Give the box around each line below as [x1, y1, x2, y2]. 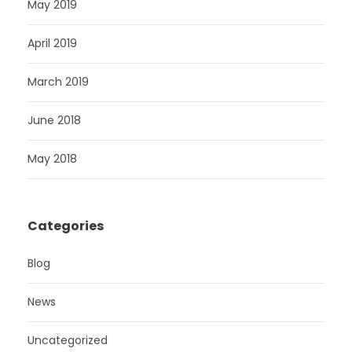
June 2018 [27, 112, 81, 128]
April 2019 [27, 35, 77, 51]
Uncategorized [27, 332, 108, 348]
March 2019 [27, 74, 89, 90]
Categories [27, 217, 104, 235]
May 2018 [27, 151, 77, 167]
